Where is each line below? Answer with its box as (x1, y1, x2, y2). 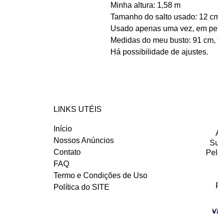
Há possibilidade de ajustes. (110, 48, 208, 56)
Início (54, 125, 73, 133)
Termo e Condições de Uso (54, 171, 148, 180)
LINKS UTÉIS (54, 105, 102, 114)
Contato (54, 148, 81, 157)
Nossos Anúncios (54, 136, 114, 145)
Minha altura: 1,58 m (110, 1, 181, 10)
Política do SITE (54, 183, 110, 192)
